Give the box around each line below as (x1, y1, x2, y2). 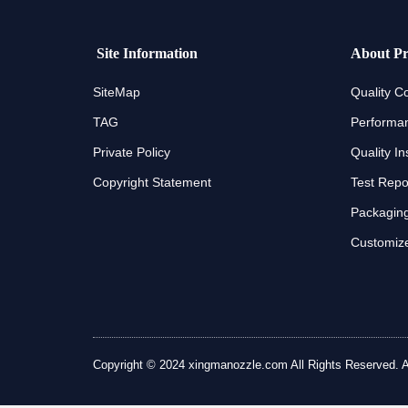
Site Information (93, 46, 198, 61)
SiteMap (93, 85, 140, 99)
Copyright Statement (93, 175, 211, 189)
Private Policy (93, 145, 170, 159)
